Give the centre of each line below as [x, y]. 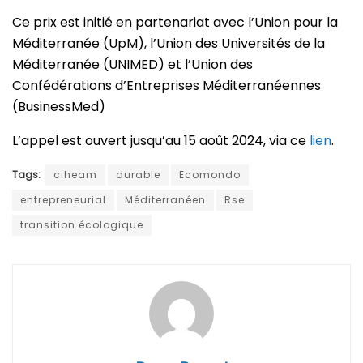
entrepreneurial [63, 200]
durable [138, 175]
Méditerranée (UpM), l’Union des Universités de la [169, 44]
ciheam [75, 175]
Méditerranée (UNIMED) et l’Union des [132, 65]
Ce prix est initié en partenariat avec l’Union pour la [175, 23]
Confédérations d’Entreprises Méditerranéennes [167, 86]
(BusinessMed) [59, 107]
